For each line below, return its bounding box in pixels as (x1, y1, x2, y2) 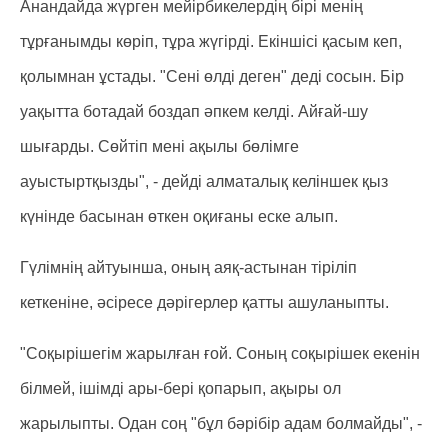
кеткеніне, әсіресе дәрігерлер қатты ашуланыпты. (20, 294, 389, 311)
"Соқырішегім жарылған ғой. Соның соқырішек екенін (20, 345, 420, 362)
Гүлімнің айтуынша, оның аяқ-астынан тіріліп (20, 259, 357, 276)
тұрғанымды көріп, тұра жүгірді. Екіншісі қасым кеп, (20, 33, 402, 50)
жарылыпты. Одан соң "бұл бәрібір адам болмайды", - (20, 415, 422, 432)
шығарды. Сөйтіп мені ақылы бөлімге (20, 138, 299, 155)
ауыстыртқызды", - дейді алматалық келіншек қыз (20, 173, 388, 190)
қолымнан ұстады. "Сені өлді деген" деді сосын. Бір (20, 68, 404, 85)
